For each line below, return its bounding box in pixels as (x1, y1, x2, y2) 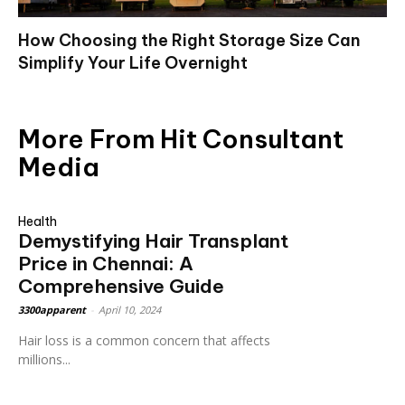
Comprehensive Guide (18, 274, 224, 298)
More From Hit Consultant (18, 123, 344, 155)
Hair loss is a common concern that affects (18, 332, 270, 349)
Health (18, 213, 57, 230)
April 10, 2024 (99, 303, 161, 316)
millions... (18, 351, 71, 368)
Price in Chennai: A (18, 251, 193, 276)
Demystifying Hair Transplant (18, 229, 288, 253)
